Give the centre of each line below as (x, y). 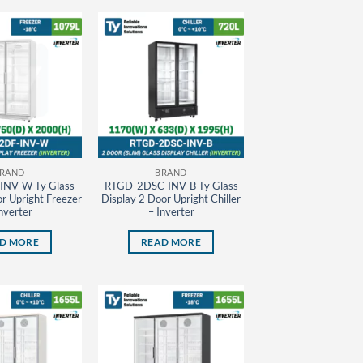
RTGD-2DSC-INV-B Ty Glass (171, 186)
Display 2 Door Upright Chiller (171, 199)
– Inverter (171, 212)
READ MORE (171, 241)
